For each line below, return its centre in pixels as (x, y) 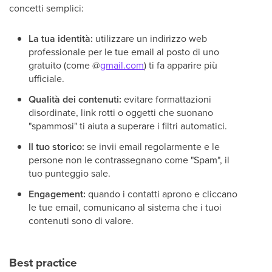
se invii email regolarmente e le (152, 146)
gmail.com (122, 65)
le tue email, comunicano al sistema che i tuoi (125, 207)
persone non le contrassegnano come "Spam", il (129, 160)
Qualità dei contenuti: (75, 99)
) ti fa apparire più (181, 65)
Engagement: (57, 194)
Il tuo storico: (56, 147)
